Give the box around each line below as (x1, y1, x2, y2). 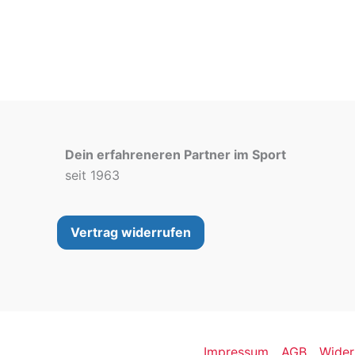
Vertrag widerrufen (71, 224, 191, 240)
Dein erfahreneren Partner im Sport (65, 147, 286, 162)
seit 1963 (65, 167, 120, 183)
